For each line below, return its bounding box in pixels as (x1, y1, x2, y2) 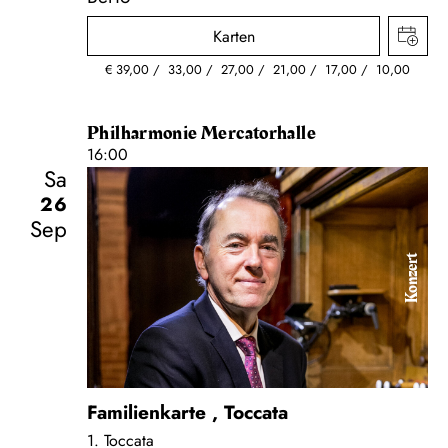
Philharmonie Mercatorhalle (87, 118, 316, 148)
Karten (212, 24, 255, 48)
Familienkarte (87, 398, 206, 427)
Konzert (400, 252, 424, 303)
